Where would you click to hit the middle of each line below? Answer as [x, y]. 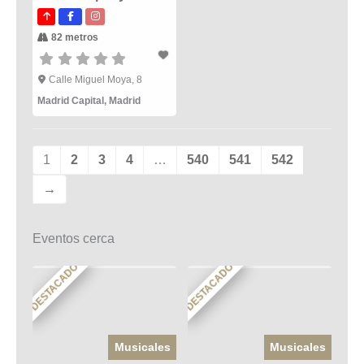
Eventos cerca [74, 239]
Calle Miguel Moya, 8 [95, 80]
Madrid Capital [71, 101]
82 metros [74, 38]
